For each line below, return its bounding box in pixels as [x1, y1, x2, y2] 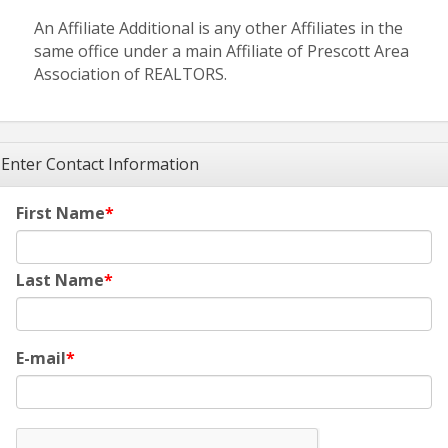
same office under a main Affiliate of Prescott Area [34, 40, 409, 63]
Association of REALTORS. [34, 63, 227, 86]
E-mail [16, 347, 66, 370]
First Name [16, 202, 105, 225]
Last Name [16, 269, 104, 292]
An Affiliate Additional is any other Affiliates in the [34, 17, 403, 40]
